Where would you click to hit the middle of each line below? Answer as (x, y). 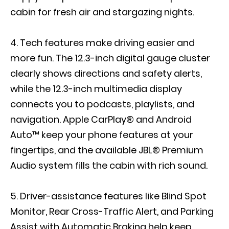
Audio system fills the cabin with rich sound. (109, 165)
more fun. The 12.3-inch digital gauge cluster (110, 58)
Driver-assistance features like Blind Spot (113, 196)
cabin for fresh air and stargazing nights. (102, 12)
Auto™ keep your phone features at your (102, 135)
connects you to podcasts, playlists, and (102, 104)
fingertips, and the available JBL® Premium (107, 150)
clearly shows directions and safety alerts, (106, 73)
